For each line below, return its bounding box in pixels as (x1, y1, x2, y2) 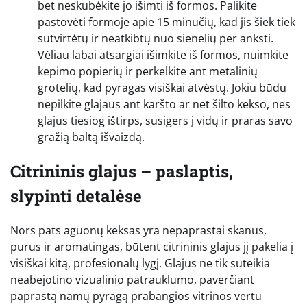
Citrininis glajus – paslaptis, (10, 160, 233, 183)
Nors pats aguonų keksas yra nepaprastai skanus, (10, 223, 267, 238)
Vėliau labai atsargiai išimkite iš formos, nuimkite (38, 47, 288, 63)
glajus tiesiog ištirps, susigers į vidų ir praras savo (38, 113, 293, 129)
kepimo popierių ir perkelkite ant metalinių (38, 64, 258, 79)
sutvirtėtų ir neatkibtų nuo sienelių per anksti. (38, 31, 273, 47)
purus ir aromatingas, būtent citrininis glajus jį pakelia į (10, 239, 293, 255)
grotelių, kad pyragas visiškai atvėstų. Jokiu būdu (38, 80, 286, 96)
